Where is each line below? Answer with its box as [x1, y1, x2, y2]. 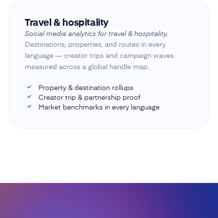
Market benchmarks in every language [38, 104, 160, 111]
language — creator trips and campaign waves [24, 52, 174, 59]
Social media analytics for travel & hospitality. [24, 30, 168, 37]
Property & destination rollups [38, 84, 133, 91]
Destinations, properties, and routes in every [24, 41, 165, 48]
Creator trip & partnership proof [38, 94, 140, 101]
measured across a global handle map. [24, 63, 149, 71]
